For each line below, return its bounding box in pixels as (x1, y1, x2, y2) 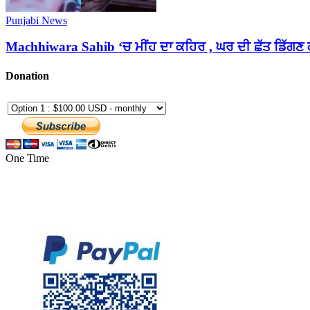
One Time (6, 152, 49, 164)
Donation (6, 69, 49, 82)
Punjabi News (6, 14, 67, 26)
